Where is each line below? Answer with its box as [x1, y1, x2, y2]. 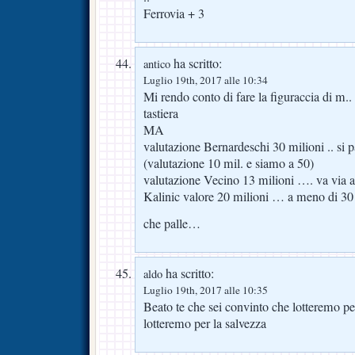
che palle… [143, 214, 200, 232]
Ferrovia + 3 [143, 4, 204, 22]
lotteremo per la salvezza [143, 314, 266, 332]
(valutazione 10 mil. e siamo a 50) [143, 154, 314, 172]
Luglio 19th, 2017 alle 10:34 [143, 72, 268, 87]
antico [143, 55, 170, 71]
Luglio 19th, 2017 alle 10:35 [143, 282, 268, 297]
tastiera [143, 104, 178, 122]
